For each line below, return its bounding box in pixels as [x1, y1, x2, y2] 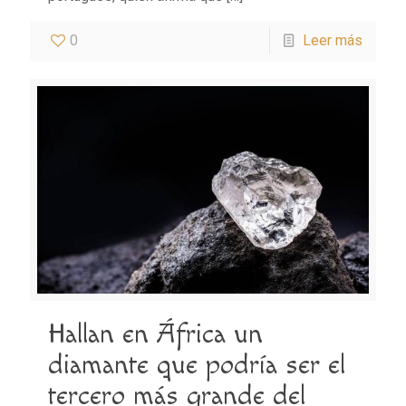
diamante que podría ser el [48, 349, 345, 382]
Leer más [303, 32, 362, 49]
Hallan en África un [48, 318, 263, 352]
